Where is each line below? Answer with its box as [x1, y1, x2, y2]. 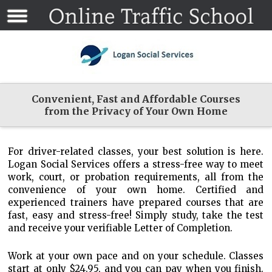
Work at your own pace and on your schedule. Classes [8, 250, 264, 262]
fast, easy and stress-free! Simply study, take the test [8, 209, 264, 221]
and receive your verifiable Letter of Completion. [8, 222, 233, 234]
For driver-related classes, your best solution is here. [8, 146, 264, 157]
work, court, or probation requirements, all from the [8, 171, 264, 183]
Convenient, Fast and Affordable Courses [32, 93, 240, 105]
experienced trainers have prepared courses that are [8, 197, 264, 208]
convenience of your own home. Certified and [8, 184, 264, 195]
